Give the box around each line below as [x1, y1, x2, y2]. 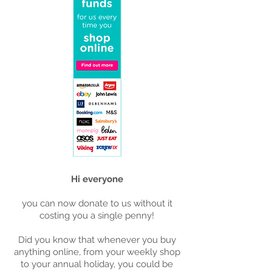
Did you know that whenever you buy [18, 234, 176, 245]
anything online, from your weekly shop [13, 246, 180, 257]
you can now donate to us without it [21, 198, 172, 209]
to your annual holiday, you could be [21, 259, 173, 270]
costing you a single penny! [39, 210, 154, 221]
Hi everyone [70, 174, 123, 185]
